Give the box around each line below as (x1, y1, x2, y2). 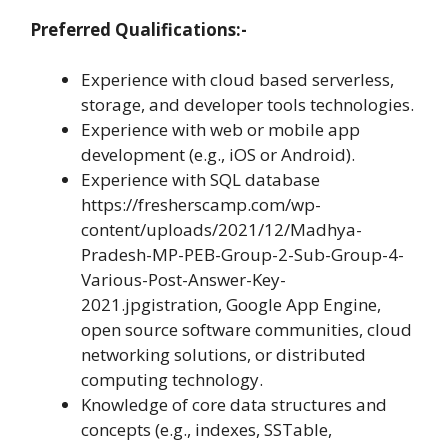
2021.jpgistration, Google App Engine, (81, 293, 381, 317)
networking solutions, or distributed (81, 343, 366, 367)
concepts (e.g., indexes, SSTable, (81, 418, 332, 442)
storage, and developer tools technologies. (81, 93, 414, 117)
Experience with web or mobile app (81, 118, 360, 142)
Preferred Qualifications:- (30, 17, 247, 41)
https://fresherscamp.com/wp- (81, 193, 321, 217)
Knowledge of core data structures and (81, 393, 387, 417)
